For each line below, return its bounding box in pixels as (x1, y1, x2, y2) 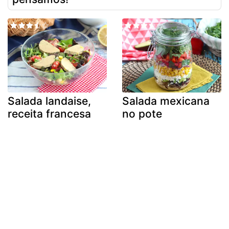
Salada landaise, (8, 95, 91, 108)
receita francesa (8, 107, 91, 121)
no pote (122, 107, 162, 121)
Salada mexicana (122, 95, 210, 108)
